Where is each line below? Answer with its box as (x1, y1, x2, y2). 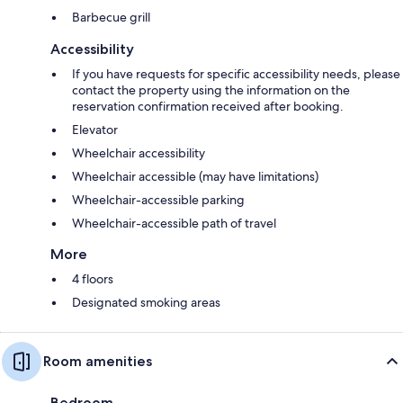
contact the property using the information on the (72, 81, 350, 98)
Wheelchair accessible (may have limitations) (72, 167, 318, 184)
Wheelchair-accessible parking (72, 191, 245, 208)
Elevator (72, 121, 118, 138)
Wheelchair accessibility (72, 144, 205, 161)
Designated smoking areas (72, 293, 220, 310)
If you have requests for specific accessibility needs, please (72, 65, 400, 82)
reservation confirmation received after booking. (72, 97, 344, 114)
